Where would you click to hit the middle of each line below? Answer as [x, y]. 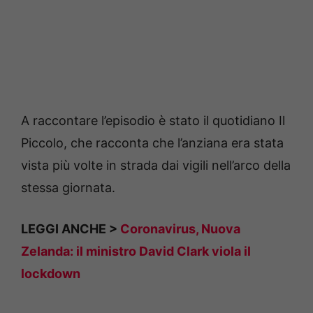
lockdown [51, 274]
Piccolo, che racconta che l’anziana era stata [152, 143]
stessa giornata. [68, 188]
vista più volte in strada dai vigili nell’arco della [156, 166]
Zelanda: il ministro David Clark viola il [136, 252]
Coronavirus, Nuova [180, 229]
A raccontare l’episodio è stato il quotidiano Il [153, 121]
